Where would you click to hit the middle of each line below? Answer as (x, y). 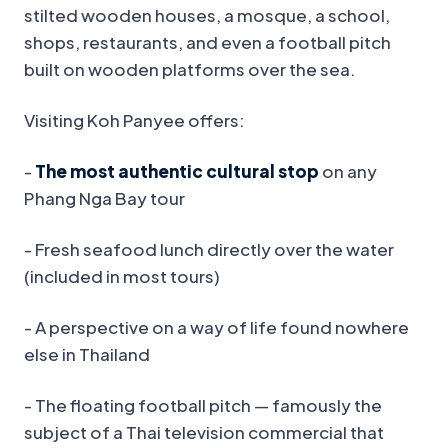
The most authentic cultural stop (177, 171)
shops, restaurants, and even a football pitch (207, 42)
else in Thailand (87, 354)
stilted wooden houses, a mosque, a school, (207, 15)
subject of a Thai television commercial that (204, 432)
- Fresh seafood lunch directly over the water (209, 249)
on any (348, 171)
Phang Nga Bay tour (104, 198)
